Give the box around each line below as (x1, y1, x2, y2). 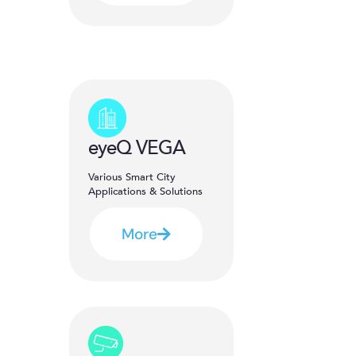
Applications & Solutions (88, 184, 203, 199)
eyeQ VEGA (88, 134, 185, 161)
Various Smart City (88, 169, 176, 184)
